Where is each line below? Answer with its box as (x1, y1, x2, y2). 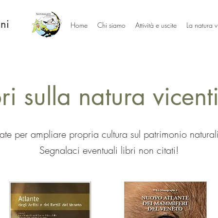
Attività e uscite (135, 20, 177, 30)
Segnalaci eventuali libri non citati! (39, 144, 179, 157)
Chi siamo (97, 20, 126, 30)
